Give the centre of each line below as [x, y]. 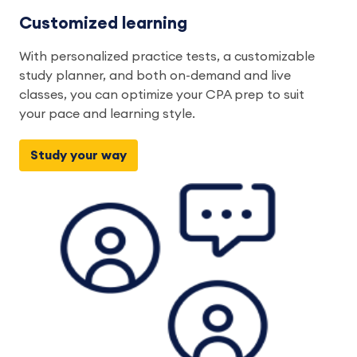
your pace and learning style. [110, 114]
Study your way [78, 155]
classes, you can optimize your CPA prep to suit [162, 95]
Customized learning [103, 23]
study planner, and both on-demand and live [155, 76]
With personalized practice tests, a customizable [167, 57]
